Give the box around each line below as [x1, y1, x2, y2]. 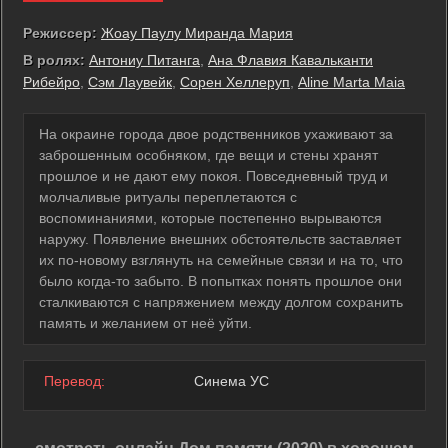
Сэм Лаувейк [88, 73, 172, 90]
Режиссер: [23, 24, 97, 41]
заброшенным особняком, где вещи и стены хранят [39, 146, 378, 163]
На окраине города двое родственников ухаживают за [39, 125, 393, 142]
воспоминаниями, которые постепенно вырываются [39, 209, 382, 226]
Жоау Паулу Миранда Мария [101, 24, 293, 41]
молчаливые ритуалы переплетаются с [39, 188, 297, 205]
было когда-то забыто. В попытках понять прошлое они [39, 272, 402, 289]
